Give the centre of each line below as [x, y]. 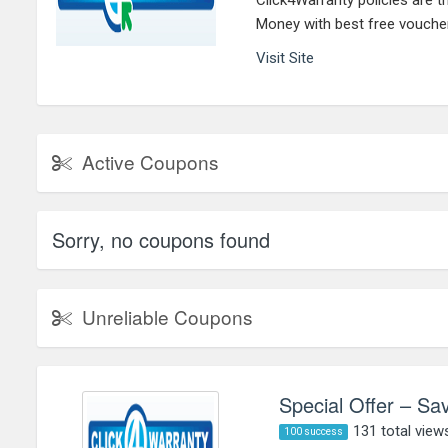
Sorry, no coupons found [161, 240]
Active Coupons [150, 162]
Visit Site [285, 58]
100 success [313, 432]
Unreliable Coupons [167, 317]
